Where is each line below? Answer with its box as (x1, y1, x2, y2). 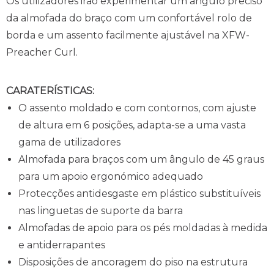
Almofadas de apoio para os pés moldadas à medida (18, 222, 267, 234)
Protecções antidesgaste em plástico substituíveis (18, 188, 261, 200)
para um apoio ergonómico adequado (18, 171, 203, 183)
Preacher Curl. (6, 46, 78, 59)
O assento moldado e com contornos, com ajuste (18, 102, 256, 114)
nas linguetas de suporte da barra (18, 205, 183, 217)
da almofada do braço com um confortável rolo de (6, 12, 252, 24)
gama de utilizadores (18, 136, 120, 149)
